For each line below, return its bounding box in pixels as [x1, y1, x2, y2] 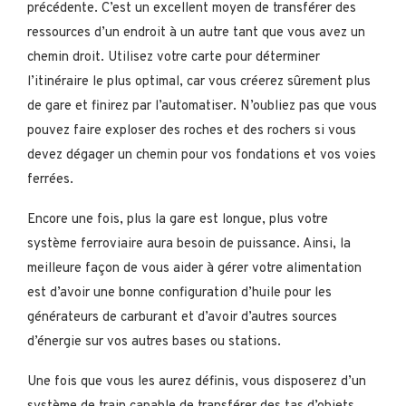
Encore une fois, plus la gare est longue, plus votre [27, 211, 328, 229]
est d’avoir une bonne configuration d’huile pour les [27, 285, 332, 303]
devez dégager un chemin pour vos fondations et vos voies [27, 147, 376, 165]
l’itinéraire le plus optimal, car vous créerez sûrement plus [27, 73, 371, 92]
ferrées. [27, 171, 73, 189]
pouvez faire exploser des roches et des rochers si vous [27, 122, 356, 140]
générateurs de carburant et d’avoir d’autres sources [27, 309, 337, 327]
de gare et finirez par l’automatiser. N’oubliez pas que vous [27, 98, 377, 116]
